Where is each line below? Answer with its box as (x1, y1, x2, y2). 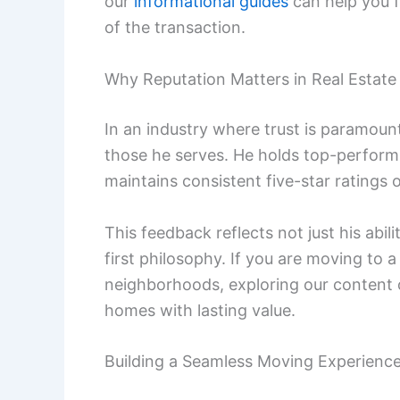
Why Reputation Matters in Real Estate (104, 69, 396, 88)
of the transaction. (104, 18, 246, 37)
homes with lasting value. (104, 300, 296, 320)
